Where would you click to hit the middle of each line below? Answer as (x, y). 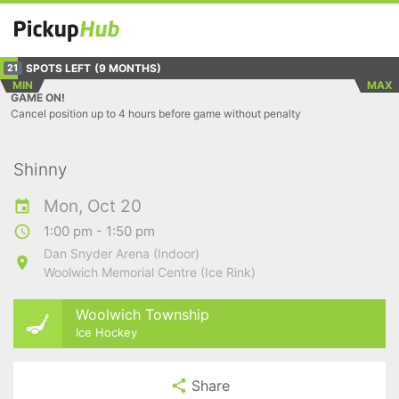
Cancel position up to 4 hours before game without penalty (156, 114)
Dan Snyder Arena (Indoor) (122, 253)
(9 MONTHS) (127, 68)
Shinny (41, 170)
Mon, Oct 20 (93, 206)
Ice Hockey (106, 332)
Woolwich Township (142, 314)
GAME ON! (38, 98)
